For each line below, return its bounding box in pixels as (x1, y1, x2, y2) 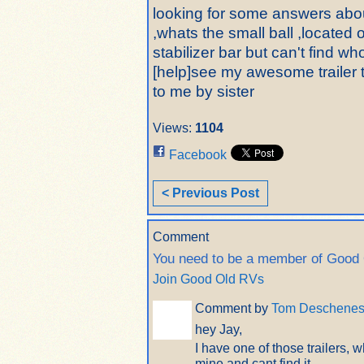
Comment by (195, 301, 271, 316)
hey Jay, (195, 323, 242, 337)
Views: (153, 121, 192, 136)
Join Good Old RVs (153, 272, 264, 287)
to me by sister (153, 83, 254, 100)
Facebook (169, 148, 227, 162)
